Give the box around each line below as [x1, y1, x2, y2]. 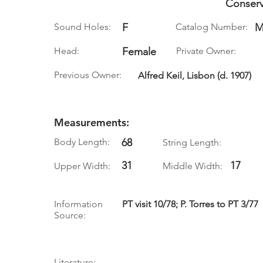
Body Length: [54, 136, 110, 147]
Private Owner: [176, 45, 236, 56]
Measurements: [54, 116, 129, 129]
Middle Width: [163, 160, 222, 171]
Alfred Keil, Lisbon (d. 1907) [138, 70, 251, 81]
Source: [54, 210, 86, 221]
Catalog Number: [176, 21, 248, 32]
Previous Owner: [54, 69, 122, 80]
